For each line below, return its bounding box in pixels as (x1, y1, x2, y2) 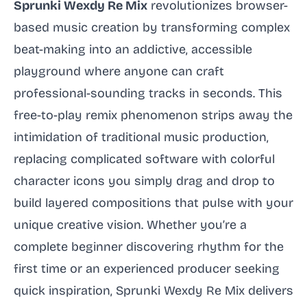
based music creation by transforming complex (14, 20, 290, 35)
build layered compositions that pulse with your (14, 195, 293, 210)
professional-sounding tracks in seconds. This (14, 86, 282, 101)
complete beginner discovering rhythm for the (14, 239, 284, 254)
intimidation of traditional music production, (14, 130, 269, 145)
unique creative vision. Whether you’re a (14, 217, 247, 232)
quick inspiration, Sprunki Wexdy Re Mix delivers (14, 283, 293, 298)
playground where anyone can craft (14, 64, 224, 79)
